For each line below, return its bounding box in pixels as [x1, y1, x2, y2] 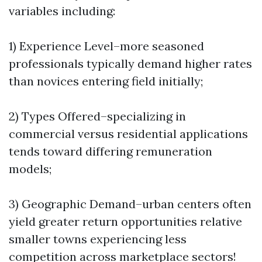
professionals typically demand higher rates [9, 56, 252, 71]
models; [9, 161, 51, 176]
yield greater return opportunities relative [9, 214, 242, 229]
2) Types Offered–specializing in [9, 109, 186, 123]
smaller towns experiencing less [9, 232, 187, 246]
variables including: [9, 4, 115, 18]
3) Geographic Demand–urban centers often [9, 196, 251, 211]
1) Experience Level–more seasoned [9, 39, 204, 53]
